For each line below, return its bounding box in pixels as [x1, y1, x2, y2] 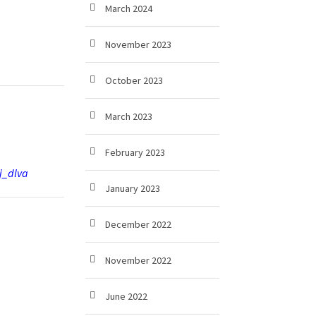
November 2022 [105, 254, 171, 267]
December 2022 [105, 218, 171, 231]
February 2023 [105, 146, 165, 159]
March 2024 [105, 2, 152, 15]
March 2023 [105, 110, 152, 123]
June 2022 [105, 290, 147, 303]
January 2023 [105, 182, 160, 195]
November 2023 [105, 38, 171, 51]
